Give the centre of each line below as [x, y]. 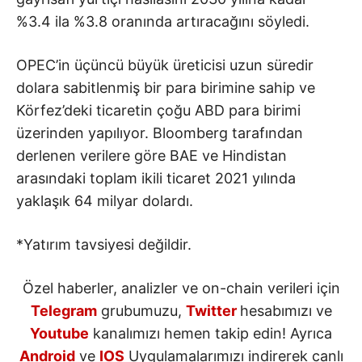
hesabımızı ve [286, 311]
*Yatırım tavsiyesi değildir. [104, 245]
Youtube [59, 334]
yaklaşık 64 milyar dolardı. [105, 201]
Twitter [211, 311]
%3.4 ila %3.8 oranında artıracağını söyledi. [163, 22]
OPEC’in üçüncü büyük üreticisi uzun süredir [165, 65]
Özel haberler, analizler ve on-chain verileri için [181, 288]
